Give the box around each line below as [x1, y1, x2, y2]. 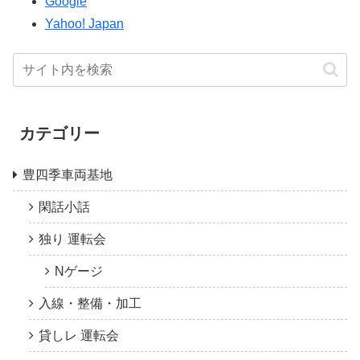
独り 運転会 [39, 232, 106, 247]
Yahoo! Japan [45, 16, 124, 31]
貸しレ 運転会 [39, 329, 119, 343]
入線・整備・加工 [39, 297, 141, 311]
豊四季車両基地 [22, 168, 112, 182]
